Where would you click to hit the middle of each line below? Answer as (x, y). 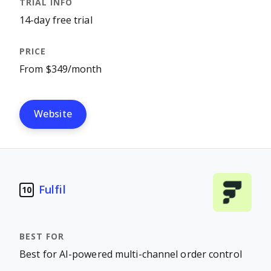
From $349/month (61, 69)
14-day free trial (56, 20)
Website (53, 114)
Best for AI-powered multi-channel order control (131, 254)
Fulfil (52, 190)
